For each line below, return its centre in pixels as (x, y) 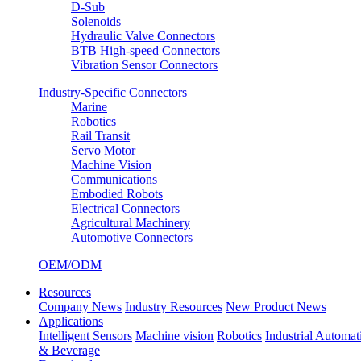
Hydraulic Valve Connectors (143, 36)
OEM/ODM (70, 265)
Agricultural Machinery (131, 223)
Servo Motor (103, 150)
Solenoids (96, 21)
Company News (80, 307)
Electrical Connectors (125, 208)
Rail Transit (100, 136)
